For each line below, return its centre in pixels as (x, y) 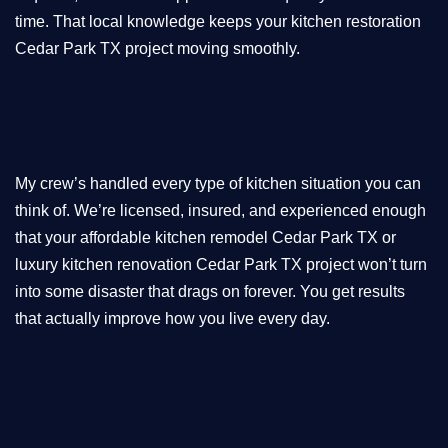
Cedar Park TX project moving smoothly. (157, 48)
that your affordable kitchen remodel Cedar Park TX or (205, 238)
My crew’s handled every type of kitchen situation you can (218, 184)
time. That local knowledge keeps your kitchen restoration (218, 21)
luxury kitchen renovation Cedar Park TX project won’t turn (221, 265)
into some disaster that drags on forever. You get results (210, 292)
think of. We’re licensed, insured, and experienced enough (220, 211)
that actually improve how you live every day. (172, 319)
